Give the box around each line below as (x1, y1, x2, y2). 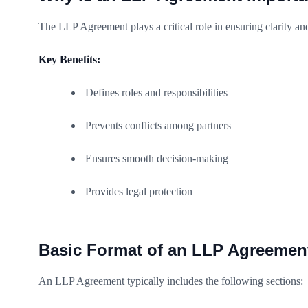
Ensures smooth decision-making (85, 152, 228, 164)
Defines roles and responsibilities (85, 86, 228, 98)
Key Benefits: (38, 53, 100, 65)
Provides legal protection (85, 185, 192, 197)
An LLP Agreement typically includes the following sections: (38, 274, 303, 287)
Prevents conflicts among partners (85, 119, 231, 131)
